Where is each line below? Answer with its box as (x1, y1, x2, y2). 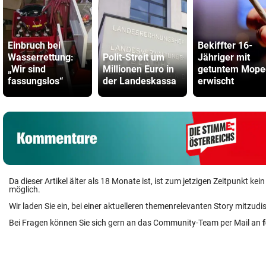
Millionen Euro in (103, 64, 174, 75)
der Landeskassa (103, 75, 176, 87)
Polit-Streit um (103, 52, 164, 63)
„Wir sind (8, 64, 46, 75)
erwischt (198, 75, 234, 87)
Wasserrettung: (8, 52, 74, 63)
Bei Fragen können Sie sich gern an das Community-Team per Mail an (9, 218, 262, 227)
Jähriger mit (198, 52, 250, 63)
